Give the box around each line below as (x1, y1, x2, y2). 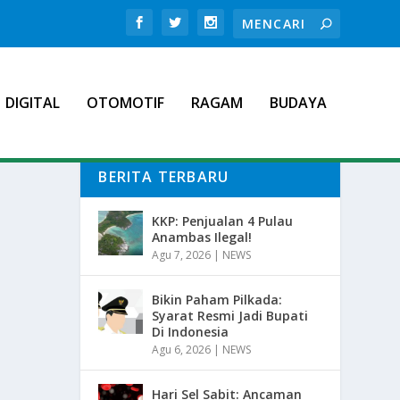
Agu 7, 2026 (152, 247, 212, 263)
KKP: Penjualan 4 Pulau (152, 212, 294, 230)
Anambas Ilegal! (152, 229, 253, 246)
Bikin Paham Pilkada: (152, 291, 283, 309)
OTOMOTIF (86, 93, 164, 112)
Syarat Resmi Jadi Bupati (152, 307, 309, 325)
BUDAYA (269, 93, 327, 112)
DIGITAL (4, 93, 60, 112)
